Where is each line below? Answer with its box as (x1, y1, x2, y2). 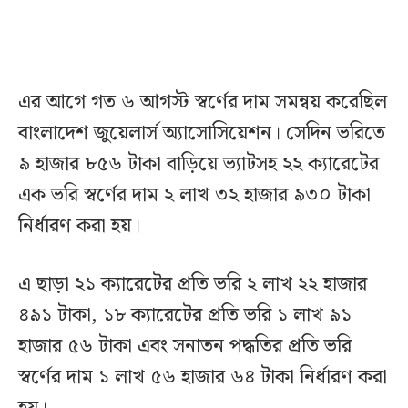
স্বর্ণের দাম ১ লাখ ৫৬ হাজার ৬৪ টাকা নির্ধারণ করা (18, 361, 387, 393)
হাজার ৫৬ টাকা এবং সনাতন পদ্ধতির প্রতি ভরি (18, 330, 352, 362)
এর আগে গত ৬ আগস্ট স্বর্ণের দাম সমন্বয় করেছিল (18, 86, 387, 118)
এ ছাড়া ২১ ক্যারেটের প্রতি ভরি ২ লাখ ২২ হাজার (18, 268, 367, 301)
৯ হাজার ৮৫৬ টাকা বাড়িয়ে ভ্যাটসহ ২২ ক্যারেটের (18, 148, 379, 180)
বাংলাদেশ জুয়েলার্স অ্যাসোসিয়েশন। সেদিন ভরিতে (18, 117, 385, 149)
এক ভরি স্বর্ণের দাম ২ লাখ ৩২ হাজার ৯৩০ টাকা (18, 178, 371, 211)
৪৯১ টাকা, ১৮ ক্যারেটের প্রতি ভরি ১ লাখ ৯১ (18, 299, 352, 331)
